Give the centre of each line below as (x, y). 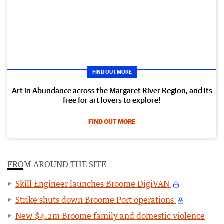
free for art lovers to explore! (112, 100)
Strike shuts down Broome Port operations (96, 200)
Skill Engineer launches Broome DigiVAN (93, 184)
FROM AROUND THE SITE (57, 164)
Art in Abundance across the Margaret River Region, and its (112, 90)
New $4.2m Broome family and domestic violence (110, 216)
